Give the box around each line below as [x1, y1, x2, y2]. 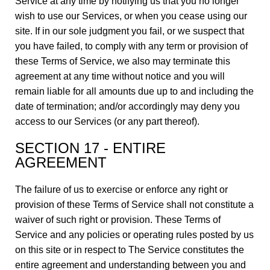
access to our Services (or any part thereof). [15, 116, 199, 127]
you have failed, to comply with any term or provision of [15, 41, 248, 51]
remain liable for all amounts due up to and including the [15, 86, 254, 96]
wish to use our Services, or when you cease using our [15, 11, 247, 21]
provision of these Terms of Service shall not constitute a [15, 199, 254, 210]
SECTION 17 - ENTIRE [15, 140, 166, 156]
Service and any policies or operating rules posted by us [15, 230, 254, 240]
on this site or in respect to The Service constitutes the [15, 245, 244, 255]
